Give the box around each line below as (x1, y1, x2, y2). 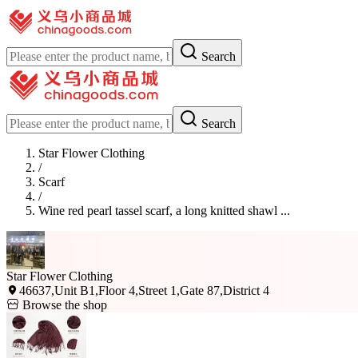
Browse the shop (19, 298, 107, 312)
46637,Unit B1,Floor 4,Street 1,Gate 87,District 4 (19, 284, 269, 297)
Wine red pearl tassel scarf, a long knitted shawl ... (38, 204, 290, 217)
